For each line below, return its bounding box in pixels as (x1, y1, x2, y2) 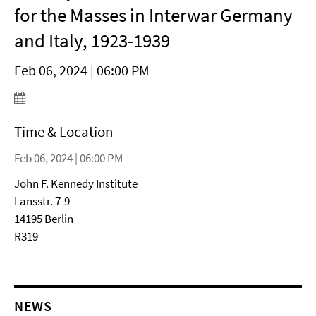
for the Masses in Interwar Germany (14, 3, 293, 27)
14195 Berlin (14, 211, 73, 226)
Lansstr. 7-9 (14, 193, 70, 209)
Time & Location (14, 122, 113, 141)
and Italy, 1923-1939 (14, 28, 170, 52)
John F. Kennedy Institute (14, 176, 138, 191)
